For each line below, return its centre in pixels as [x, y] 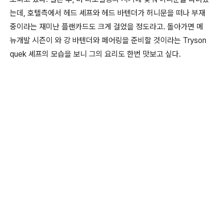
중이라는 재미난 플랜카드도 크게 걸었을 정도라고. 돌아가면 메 [107, 27]
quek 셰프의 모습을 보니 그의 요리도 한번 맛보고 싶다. [95, 54]
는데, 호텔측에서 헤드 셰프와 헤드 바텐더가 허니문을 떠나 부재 [108, 13]
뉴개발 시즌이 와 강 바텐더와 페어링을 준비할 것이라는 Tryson [108, 41]
